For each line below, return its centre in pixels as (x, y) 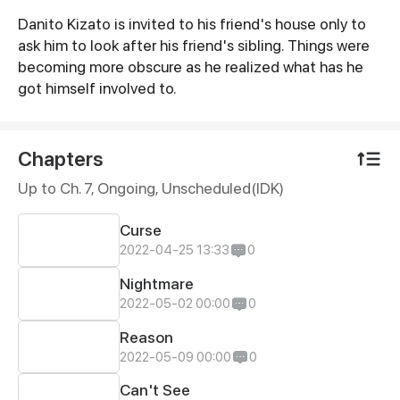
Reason (147, 337)
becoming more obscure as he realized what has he (190, 67)
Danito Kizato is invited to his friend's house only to (192, 24)
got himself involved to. (96, 88)
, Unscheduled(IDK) (219, 188)
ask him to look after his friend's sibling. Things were (193, 46)
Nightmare (157, 283)
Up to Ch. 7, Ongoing (86, 188)
